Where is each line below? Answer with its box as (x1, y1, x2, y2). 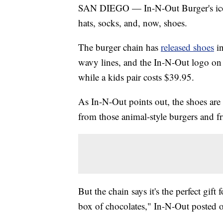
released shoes (161, 41, 214, 54)
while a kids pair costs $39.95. (78, 71, 194, 84)
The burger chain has (78, 41, 161, 54)
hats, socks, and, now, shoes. (78, 16, 187, 29)
